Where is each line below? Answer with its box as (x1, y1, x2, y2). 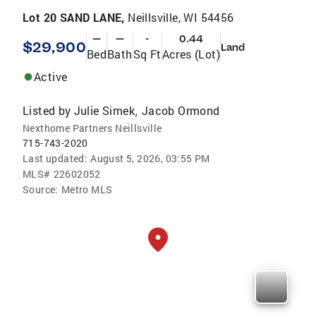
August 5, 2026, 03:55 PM (90, 151, 210, 165)
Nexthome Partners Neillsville (23, 121, 162, 135)
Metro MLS (61, 182, 113, 196)
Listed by (23, 102, 71, 118)
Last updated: (23, 151, 88, 165)
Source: (23, 182, 59, 196)
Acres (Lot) (162, 46, 220, 61)
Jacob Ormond (141, 102, 220, 118)
